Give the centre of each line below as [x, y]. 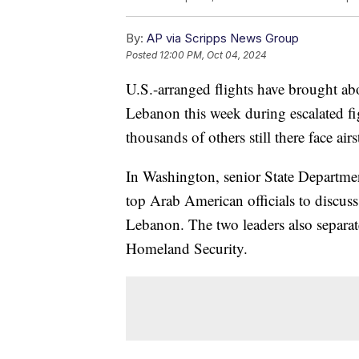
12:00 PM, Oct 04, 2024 [213, 55]
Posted [143, 55]
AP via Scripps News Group [223, 38]
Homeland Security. [187, 248]
